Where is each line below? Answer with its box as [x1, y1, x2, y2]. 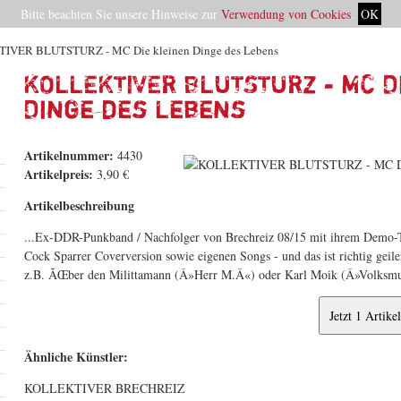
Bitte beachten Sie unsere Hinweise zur [20, 5, 221, 22]
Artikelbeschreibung [24, 196, 134, 215]
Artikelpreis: [24, 165, 93, 183]
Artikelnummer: [24, 146, 114, 165]
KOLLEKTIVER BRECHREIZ [24, 380, 185, 397]
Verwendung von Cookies [220, 5, 351, 22]
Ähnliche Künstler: [24, 347, 128, 366]
